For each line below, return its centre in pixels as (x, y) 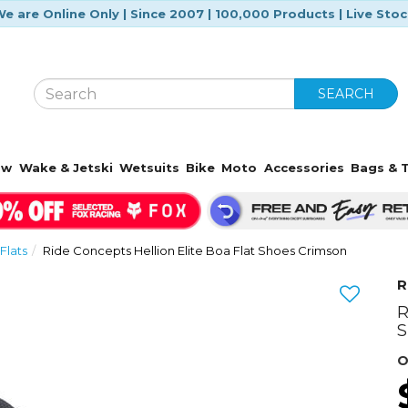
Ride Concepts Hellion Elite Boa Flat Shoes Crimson (195, 250)
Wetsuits (149, 168)
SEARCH (347, 94)
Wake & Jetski (66, 168)
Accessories (304, 168)
